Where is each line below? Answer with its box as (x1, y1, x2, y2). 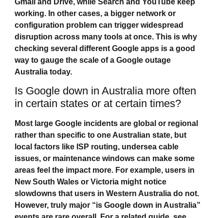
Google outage (116, 55, 171, 64)
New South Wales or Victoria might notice (15, 178, 166, 186)
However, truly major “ (15, 201, 96, 210)
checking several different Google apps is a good (15, 44, 195, 53)
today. (48, 67, 72, 76)
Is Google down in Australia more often (15, 85, 196, 97)
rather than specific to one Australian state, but (15, 131, 186, 140)
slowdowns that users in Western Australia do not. (15, 189, 199, 198)
